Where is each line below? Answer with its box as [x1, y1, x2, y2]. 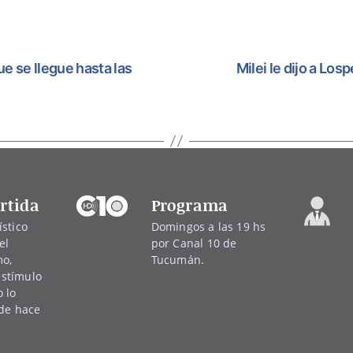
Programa [150, 193, 229, 216]
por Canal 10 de [150, 235, 237, 251]
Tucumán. [150, 251, 205, 267]
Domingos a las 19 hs [150, 218, 266, 234]
